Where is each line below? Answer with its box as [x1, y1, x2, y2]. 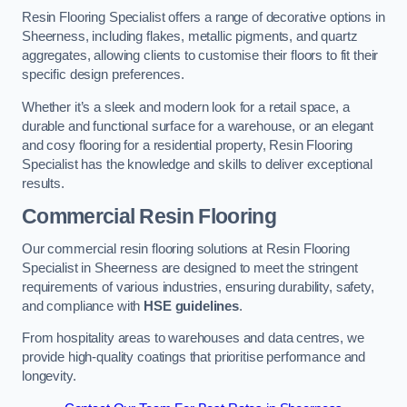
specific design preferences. [22, 67, 184, 83]
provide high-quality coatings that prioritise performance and [22, 350, 366, 365]
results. [22, 175, 65, 191]
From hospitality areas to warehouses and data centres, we [22, 331, 364, 346]
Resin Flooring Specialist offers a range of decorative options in [22, 10, 385, 25]
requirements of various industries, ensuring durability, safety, [22, 279, 374, 294]
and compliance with [22, 298, 144, 313]
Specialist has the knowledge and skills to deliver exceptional [22, 156, 372, 172]
